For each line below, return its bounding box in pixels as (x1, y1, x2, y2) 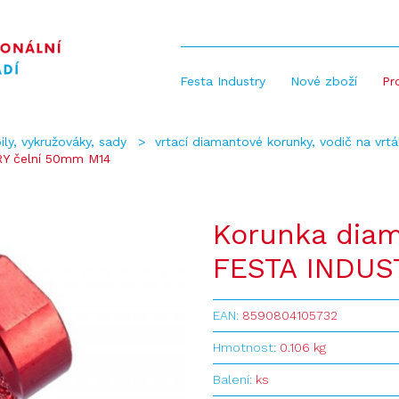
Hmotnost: (213, 340, 280, 354)
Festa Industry (179, 74, 265, 88)
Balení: (213, 372, 256, 387)
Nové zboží (289, 74, 357, 88)
